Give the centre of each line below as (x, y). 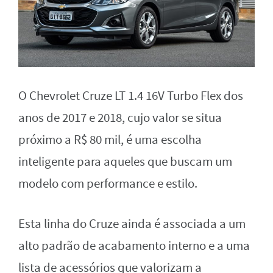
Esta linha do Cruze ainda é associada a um (132, 224)
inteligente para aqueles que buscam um (125, 162)
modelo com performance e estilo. (108, 184)
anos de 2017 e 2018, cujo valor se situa (120, 118)
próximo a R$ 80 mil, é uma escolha (110, 140)
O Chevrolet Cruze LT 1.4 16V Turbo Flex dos (131, 96)
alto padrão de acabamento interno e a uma (134, 246)
